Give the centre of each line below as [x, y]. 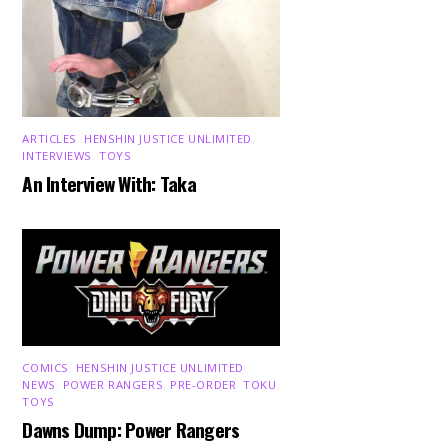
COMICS [45, 367]
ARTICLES [49, 138]
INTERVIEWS [57, 155]
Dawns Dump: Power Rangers [131, 430]
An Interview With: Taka [109, 184]
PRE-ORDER [203, 384]
